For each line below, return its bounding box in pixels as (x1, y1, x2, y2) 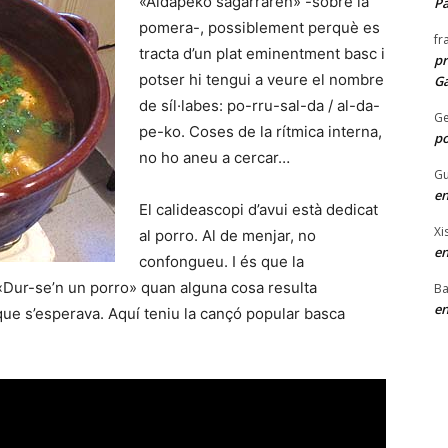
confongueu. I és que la (139, 252, 304, 272)
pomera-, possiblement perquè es (139, 18, 380, 38)
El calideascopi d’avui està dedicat (139, 200, 378, 220)
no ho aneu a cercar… (139, 148, 290, 168)
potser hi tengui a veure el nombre (139, 70, 384, 90)
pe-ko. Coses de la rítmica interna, (139, 122, 382, 142)
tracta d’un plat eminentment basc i (139, 44, 385, 64)
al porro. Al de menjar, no (139, 226, 316, 246)
